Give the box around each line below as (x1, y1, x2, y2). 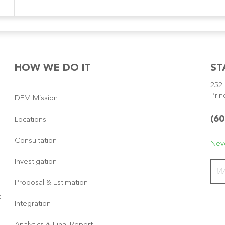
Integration (15, 200, 51, 208)
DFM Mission (15, 94, 58, 102)
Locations (15, 116, 46, 124)
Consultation (15, 137, 57, 145)
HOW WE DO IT (15, 63, 91, 73)
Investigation (15, 158, 57, 166)
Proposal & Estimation (15, 179, 88, 187)
